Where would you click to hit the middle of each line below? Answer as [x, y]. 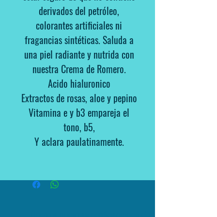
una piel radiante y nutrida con [79, 54]
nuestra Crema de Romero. [79, 69]
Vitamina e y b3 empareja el [79, 112]
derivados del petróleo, [79, 11]
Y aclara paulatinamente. [79, 141]
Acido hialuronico [79, 83]
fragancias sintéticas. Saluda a [79, 40]
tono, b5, [79, 127]
